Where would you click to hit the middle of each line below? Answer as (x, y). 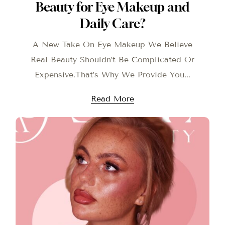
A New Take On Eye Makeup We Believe (113, 45)
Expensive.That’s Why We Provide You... (113, 75)
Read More (113, 99)
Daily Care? (113, 24)
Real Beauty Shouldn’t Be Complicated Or (113, 60)
